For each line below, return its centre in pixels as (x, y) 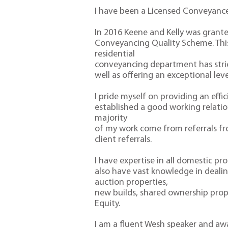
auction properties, (131, 182)
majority (111, 118)
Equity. (107, 204)
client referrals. (123, 139)
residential (115, 54)
